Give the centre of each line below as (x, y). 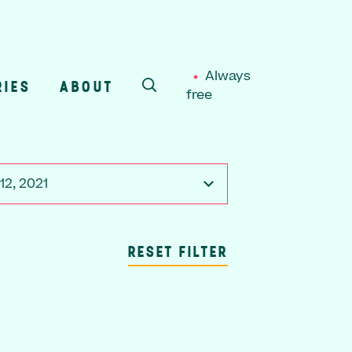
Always (228, 76)
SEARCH (181, 96)
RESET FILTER (178, 251)
